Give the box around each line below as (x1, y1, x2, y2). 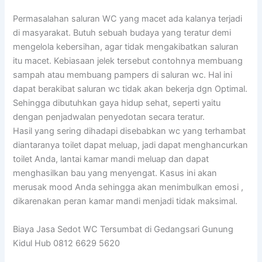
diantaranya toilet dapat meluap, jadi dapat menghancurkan (13, 140, 249, 151)
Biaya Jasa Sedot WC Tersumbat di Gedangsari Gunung (13, 223, 234, 235)
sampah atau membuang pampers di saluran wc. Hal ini (13, 70, 233, 81)
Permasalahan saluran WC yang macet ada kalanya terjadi (13, 13, 243, 25)
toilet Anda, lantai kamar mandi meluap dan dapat (13, 154, 209, 165)
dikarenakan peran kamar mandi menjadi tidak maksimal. (13, 196, 238, 207)
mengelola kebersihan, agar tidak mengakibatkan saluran (13, 42, 239, 53)
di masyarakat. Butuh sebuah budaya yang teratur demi (13, 27, 232, 39)
